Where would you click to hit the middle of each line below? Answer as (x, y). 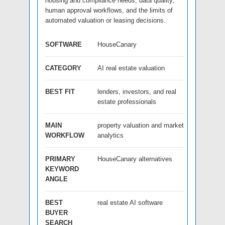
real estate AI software (130, 202)
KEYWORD (62, 169)
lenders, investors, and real (137, 91)
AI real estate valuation (131, 68)
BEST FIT (60, 91)
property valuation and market (141, 125)
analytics (110, 135)
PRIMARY (60, 159)
